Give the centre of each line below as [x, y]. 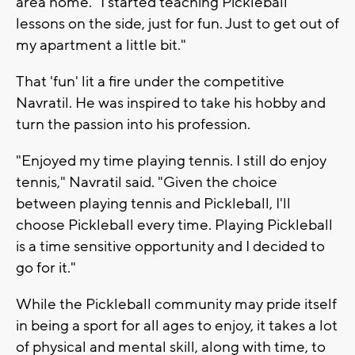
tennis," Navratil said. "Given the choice [147, 182]
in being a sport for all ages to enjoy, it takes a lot [177, 325]
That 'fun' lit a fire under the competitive [150, 81]
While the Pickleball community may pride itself [176, 304]
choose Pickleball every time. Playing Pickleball [174, 225]
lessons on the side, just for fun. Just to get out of [177, 23]
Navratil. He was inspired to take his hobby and [171, 103]
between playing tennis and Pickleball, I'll [153, 203]
